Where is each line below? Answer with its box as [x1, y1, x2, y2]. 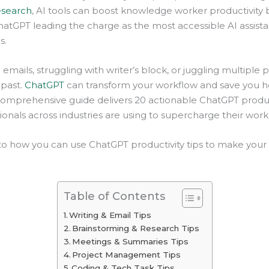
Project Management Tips [72, 250, 181, 260]
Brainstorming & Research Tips [72, 223, 200, 234]
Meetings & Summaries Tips [72, 237, 189, 247]
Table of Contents [63, 190, 165, 204]
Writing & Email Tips [69, 210, 152, 220]
